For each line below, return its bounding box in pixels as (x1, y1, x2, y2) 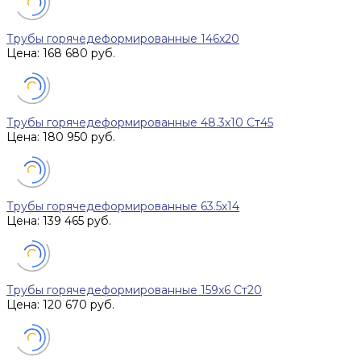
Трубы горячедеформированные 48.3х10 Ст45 (6, 115, 273, 131)
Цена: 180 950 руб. (6, 130, 115, 145)
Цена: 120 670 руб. (6, 297, 114, 313)
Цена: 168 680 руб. (6, 46, 115, 61)
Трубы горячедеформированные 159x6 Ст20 (6, 283, 262, 298)
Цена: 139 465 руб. (6, 214, 111, 229)
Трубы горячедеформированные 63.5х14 (6, 199, 239, 214)
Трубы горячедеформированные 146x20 (6, 31, 239, 47)
